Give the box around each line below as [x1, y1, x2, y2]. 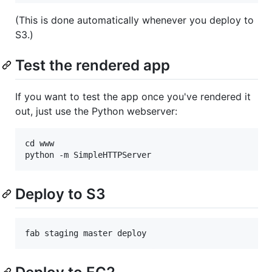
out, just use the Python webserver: [15, 104, 177, 117]
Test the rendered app [15, 56, 170, 74]
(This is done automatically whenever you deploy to [15, 13, 254, 26]
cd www [25, 138, 54, 148]
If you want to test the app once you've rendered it [15, 90, 251, 103]
